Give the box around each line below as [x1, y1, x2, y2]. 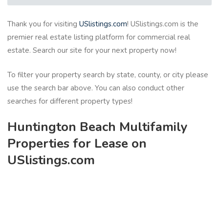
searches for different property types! [7, 96, 132, 106]
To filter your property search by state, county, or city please [7, 69, 208, 80]
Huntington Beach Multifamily [7, 118, 188, 136]
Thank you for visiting [7, 19, 79, 29]
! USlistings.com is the [127, 19, 198, 29]
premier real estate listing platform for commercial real [7, 32, 190, 43]
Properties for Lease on [7, 135, 147, 153]
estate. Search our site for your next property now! [7, 45, 176, 56]
